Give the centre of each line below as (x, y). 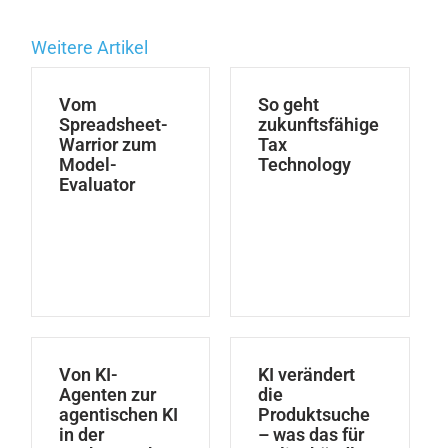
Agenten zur (107, 395)
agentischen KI (118, 415)
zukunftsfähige (319, 125)
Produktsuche (314, 415)
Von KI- (88, 375)
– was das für (311, 435)
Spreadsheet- (113, 125)
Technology (305, 165)
